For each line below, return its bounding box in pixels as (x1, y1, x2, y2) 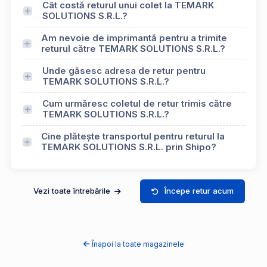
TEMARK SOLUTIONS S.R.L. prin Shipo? (41, 141, 217, 153)
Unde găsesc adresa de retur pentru (42, 65, 206, 77)
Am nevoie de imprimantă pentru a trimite (41, 32, 227, 44)
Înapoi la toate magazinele (91, 239, 184, 249)
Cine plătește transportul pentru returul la (41, 131, 225, 142)
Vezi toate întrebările (33, 186, 113, 196)
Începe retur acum (164, 186, 234, 196)
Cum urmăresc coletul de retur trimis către (42, 98, 232, 110)
